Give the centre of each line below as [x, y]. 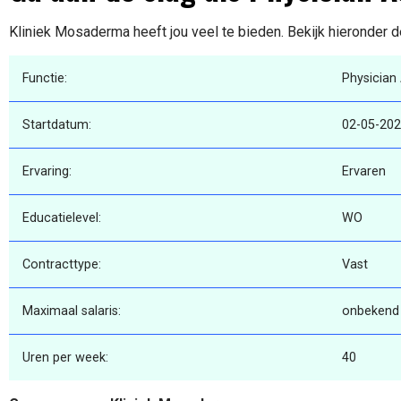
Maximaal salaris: [72, 311]
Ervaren [364, 172]
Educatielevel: [62, 218]
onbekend [371, 311]
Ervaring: [47, 172]
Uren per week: [65, 358]
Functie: [45, 79]
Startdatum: [57, 125]
